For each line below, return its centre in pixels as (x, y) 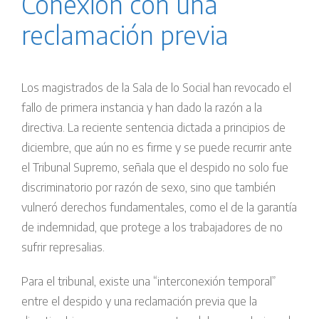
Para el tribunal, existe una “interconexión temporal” (149, 282)
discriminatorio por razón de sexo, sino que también (148, 188)
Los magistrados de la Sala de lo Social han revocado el (156, 88)
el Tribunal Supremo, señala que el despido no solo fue (155, 168)
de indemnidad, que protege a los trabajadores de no (152, 228)
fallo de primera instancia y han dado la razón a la (142, 108)
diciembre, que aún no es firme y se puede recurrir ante (157, 148)
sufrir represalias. (63, 247)
